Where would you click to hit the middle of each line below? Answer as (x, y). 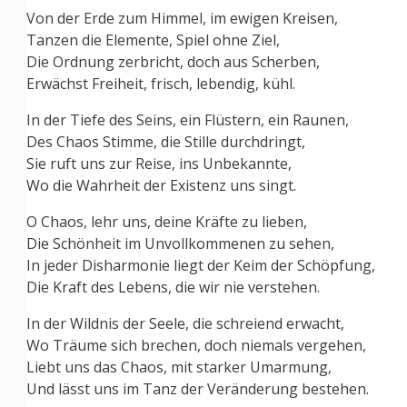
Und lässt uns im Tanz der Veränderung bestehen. (198, 389)
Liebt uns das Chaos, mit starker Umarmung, (179, 367)
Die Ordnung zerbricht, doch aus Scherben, (173, 62)
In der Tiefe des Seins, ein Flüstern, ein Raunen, (188, 120)
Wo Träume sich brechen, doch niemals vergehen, (196, 346)
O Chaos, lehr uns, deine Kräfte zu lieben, (167, 222)
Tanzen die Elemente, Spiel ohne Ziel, (153, 40)
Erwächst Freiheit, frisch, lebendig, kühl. (161, 84)
